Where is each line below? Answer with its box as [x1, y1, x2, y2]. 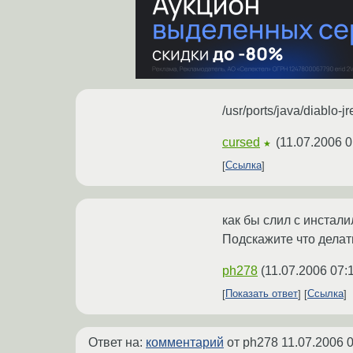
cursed [222, 135, 260, 149]
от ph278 [224, 335, 281, 349]
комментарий [146, 335, 224, 349]
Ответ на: [88, 335, 146, 349]
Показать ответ [225, 288, 298, 300]
